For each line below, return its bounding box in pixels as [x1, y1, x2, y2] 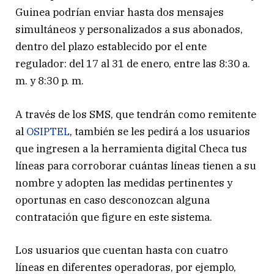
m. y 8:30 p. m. [15, 74, 84, 88]
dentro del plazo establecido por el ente [15, 40, 207, 54]
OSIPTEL [26, 124, 70, 138]
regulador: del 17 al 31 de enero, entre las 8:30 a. [15, 57, 250, 71]
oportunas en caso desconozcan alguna [15, 193, 210, 207]
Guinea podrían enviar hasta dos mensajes [15, 6, 224, 20]
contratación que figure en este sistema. [15, 210, 212, 224]
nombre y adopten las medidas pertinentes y [15, 176, 232, 190]
